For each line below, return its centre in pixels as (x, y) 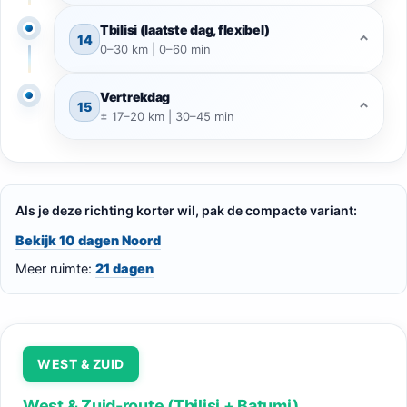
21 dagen (124, 269)
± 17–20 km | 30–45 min (167, 117)
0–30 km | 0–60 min (155, 50)
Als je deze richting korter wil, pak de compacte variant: (186, 211)
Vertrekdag (135, 97)
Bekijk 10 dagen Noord (88, 241)
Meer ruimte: (55, 269)
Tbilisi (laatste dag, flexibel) (185, 30)
